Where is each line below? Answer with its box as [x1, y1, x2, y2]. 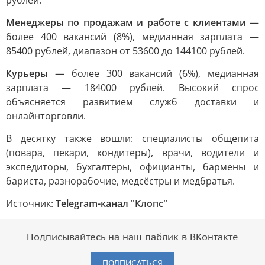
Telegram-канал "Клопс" [56, 197, 167, 210]
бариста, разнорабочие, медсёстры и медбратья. [6, 174, 235, 188]
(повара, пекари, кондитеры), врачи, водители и [6, 146, 259, 159]
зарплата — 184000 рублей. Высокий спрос [6, 81, 259, 94]
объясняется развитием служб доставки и [6, 95, 259, 108]
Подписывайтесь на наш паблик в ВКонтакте [27, 232, 238, 243]
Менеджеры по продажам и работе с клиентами [6, 16, 246, 29]
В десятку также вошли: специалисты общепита [6, 132, 259, 145]
